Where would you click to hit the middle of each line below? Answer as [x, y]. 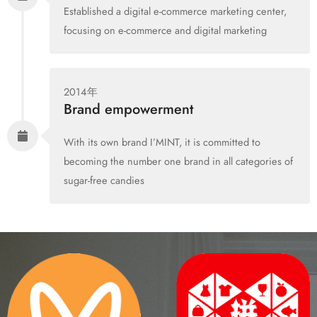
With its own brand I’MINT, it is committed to [162, 142]
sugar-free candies [104, 180]
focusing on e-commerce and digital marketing [165, 30]
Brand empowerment [128, 110]
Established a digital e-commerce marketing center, [175, 11]
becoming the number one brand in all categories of [178, 161]
